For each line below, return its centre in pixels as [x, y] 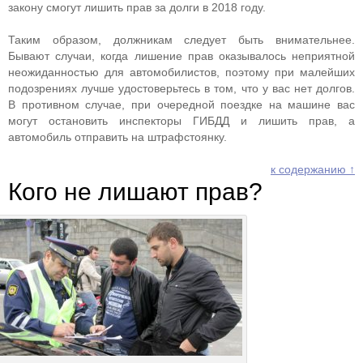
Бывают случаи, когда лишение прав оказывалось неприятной [181, 56]
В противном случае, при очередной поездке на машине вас [181, 105]
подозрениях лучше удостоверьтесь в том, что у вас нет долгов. [181, 88]
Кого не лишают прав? [135, 192]
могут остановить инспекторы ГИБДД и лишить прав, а [181, 121]
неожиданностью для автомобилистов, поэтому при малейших [181, 72]
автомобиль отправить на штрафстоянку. [117, 137]
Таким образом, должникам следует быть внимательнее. [181, 40]
